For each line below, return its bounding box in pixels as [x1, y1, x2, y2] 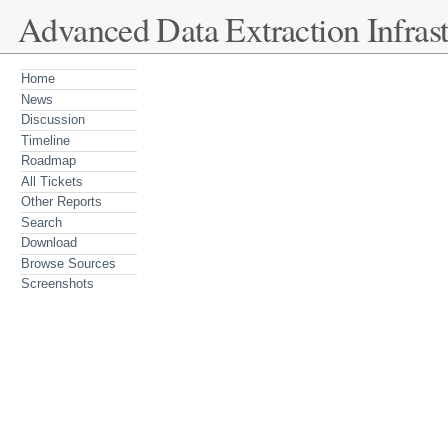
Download [20, 235, 77, 251]
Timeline [20, 132, 70, 148]
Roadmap [20, 153, 76, 169]
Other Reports [20, 194, 102, 210]
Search [20, 214, 62, 230]
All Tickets [20, 173, 83, 189]
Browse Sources [20, 255, 116, 271]
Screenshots [20, 276, 94, 292]
